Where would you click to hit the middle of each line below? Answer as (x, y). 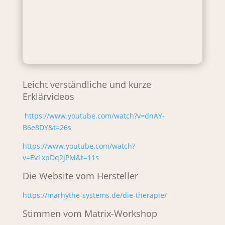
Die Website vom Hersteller (80, 176)
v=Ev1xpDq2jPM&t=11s (61, 158)
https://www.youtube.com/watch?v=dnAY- (94, 116)
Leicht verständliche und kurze (87, 85)
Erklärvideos (48, 97)
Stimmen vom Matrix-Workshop (90, 214)
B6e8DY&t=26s (47, 128)
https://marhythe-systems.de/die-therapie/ (94, 195)
